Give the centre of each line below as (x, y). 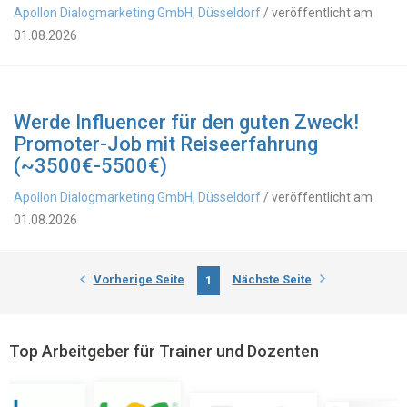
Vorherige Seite (139, 279)
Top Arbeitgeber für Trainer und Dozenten (164, 351)
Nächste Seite (272, 279)
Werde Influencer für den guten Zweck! (186, 122)
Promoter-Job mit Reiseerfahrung (166, 144)
